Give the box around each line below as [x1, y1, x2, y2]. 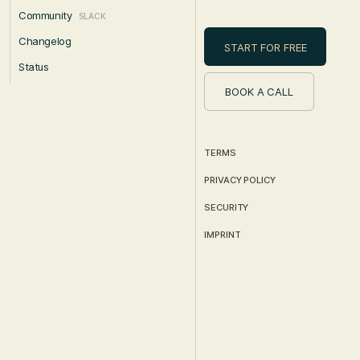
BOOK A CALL [225, 85, 293, 99]
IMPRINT [204, 229, 241, 241]
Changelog [18, 35, 72, 48]
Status [18, 60, 49, 74]
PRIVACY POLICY [204, 174, 276, 186]
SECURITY [204, 202, 249, 214]
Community [18, 9, 72, 22]
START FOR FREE [224, 41, 307, 55]
